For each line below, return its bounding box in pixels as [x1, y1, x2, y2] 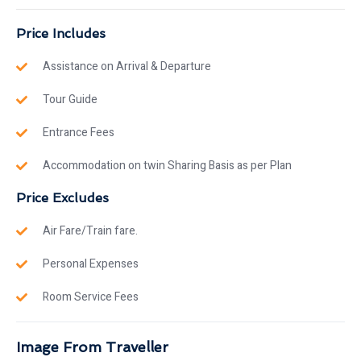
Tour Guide [42, 91, 98, 109]
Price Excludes [16, 190, 109, 206]
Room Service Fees [42, 288, 139, 306]
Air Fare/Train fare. [42, 222, 138, 240]
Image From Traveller [16, 338, 168, 356]
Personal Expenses [42, 255, 139, 273]
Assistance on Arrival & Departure [42, 58, 211, 76]
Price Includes [16, 26, 106, 42]
